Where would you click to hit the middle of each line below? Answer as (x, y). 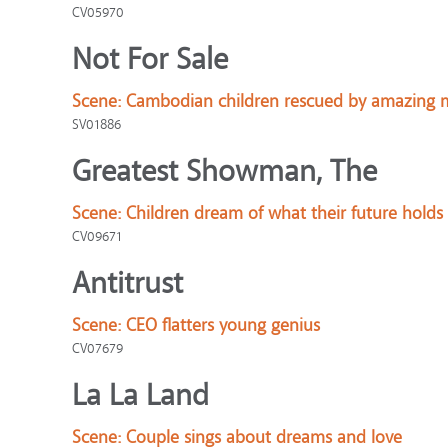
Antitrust (127, 283)
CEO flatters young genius (223, 325)
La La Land (140, 395)
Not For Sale (150, 59)
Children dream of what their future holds (284, 213)
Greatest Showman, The (224, 171)
